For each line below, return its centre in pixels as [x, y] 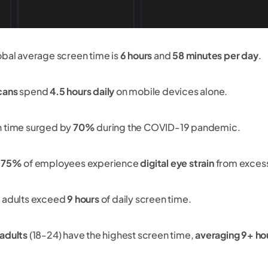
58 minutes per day [215, 56]
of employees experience [80, 163]
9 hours [82, 199]
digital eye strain [176, 163]
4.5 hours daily [81, 92]
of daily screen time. [146, 199]
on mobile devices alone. [171, 92]
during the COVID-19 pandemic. [168, 127]
